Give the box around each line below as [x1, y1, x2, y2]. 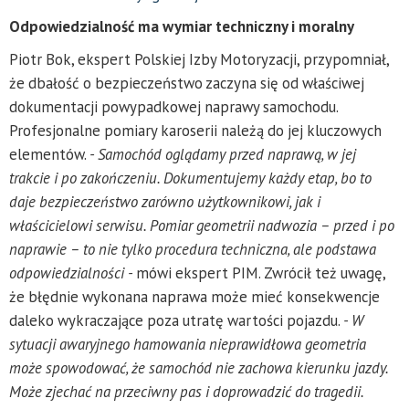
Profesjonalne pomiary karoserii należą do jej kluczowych [9, 120, 382, 141]
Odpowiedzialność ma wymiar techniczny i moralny [9, 16, 354, 37]
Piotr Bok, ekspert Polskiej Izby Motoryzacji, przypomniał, [9, 48, 389, 69]
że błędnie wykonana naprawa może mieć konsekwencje [9, 286, 380, 307]
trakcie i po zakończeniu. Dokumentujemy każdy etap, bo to [9, 167, 372, 188]
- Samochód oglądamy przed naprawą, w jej [89, 143, 356, 164]
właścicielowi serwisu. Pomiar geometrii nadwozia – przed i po [9, 215, 394, 236]
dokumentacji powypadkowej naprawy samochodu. [9, 96, 338, 117]
